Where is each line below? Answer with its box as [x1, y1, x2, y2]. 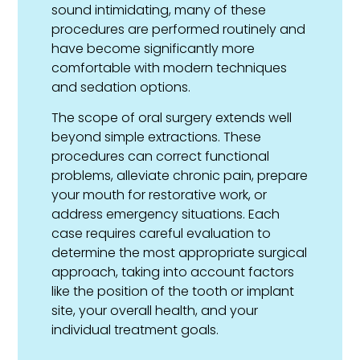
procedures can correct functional [51, 147, 270, 166]
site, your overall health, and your [51, 301, 259, 321]
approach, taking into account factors [51, 263, 295, 282]
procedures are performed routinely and [51, 20, 306, 39]
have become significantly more [51, 39, 256, 58]
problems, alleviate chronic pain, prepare [51, 166, 309, 186]
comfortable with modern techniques [51, 59, 288, 77]
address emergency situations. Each [51, 205, 280, 224]
